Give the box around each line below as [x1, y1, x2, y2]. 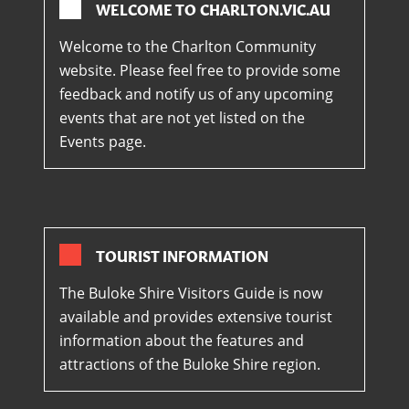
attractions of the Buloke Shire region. [59, 354, 320, 375]
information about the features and [59, 330, 304, 351]
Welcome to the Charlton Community [59, 37, 316, 58]
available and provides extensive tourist [59, 307, 332, 328]
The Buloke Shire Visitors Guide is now [59, 283, 322, 304]
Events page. [59, 131, 146, 152]
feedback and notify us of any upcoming [59, 84, 333, 105]
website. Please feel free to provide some [59, 60, 341, 81]
